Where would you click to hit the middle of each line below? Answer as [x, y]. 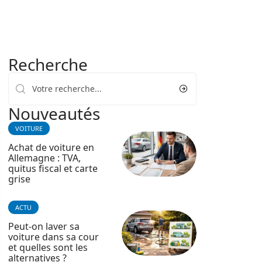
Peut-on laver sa [44, 226]
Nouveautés [54, 113]
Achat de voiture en [51, 147]
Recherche [48, 64]
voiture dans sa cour [54, 237]
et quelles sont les [48, 247]
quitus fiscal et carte [53, 168]
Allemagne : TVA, [44, 158]
